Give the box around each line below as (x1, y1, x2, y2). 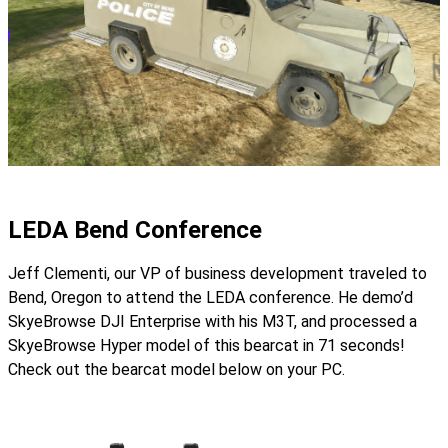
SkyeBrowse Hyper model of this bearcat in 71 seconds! (8, 336, 405, 356)
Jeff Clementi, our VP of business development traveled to (8, 264, 427, 284)
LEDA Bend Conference (8, 216, 262, 245)
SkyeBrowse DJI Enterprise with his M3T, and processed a (8, 312, 417, 332)
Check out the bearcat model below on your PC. (8, 360, 345, 380)
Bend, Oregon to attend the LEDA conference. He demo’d (8, 288, 413, 308)
